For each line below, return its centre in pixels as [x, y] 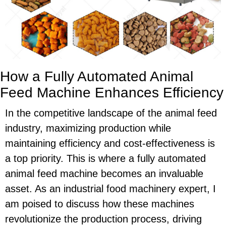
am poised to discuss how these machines [100, 204]
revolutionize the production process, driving [103, 219]
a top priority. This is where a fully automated [105, 159]
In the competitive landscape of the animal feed [111, 113]
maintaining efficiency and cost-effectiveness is [110, 144]
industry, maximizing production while [88, 128]
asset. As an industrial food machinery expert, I [110, 189]
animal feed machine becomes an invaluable [104, 174]
